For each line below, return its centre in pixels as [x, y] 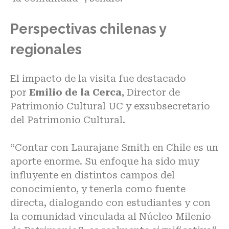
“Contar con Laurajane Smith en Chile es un [114, 147]
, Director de [151, 92]
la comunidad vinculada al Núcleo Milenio [111, 216]
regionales [46, 50]
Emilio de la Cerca [74, 92]
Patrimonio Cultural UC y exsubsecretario [110, 106]
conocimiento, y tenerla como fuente [98, 189]
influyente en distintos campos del [93, 175]
